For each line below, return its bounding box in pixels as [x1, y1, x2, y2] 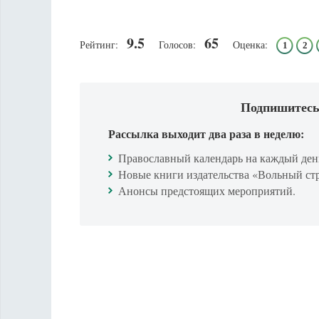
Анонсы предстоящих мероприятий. [118, 183, 296, 198]
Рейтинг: [80, 38, 118, 51]
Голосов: [159, 38, 196, 51]
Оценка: [233, 38, 268, 51]
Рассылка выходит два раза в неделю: [108, 125, 304, 142]
